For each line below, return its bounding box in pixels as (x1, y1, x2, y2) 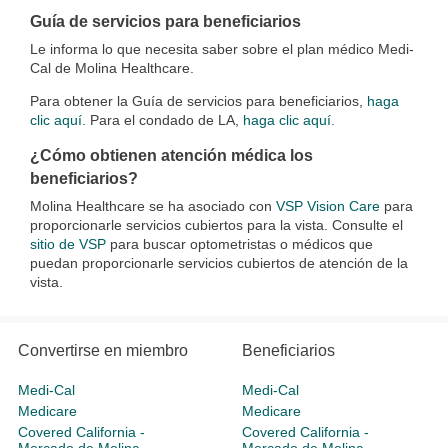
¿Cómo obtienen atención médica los (30, 146, 313, 165)
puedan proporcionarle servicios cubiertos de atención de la (30, 255, 408, 272)
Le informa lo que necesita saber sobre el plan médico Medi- (30, 41, 414, 58)
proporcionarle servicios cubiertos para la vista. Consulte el (30, 217, 403, 234)
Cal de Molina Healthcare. (30, 60, 194, 77)
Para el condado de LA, (86, 112, 243, 129)
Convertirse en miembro (18, 342, 188, 360)
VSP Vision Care (276, 198, 380, 215)
